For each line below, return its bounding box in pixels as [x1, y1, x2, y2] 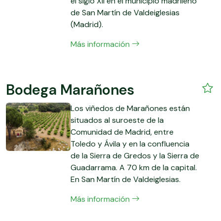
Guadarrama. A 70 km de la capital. [71, 162, 197, 173]
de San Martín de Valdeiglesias [71, 7, 180, 18]
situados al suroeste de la [71, 114, 164, 125]
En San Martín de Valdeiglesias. [71, 174, 181, 184]
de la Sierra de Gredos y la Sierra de [71, 150, 200, 161]
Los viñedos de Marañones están [71, 103, 190, 113]
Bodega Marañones [6, 80, 134, 99]
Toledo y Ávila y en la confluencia [71, 138, 190, 149]
